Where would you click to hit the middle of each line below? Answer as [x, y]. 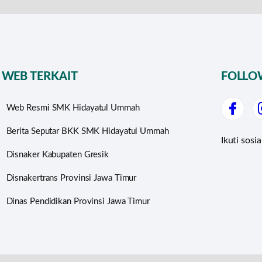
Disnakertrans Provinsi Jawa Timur [71, 178]
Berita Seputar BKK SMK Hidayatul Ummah [87, 131]
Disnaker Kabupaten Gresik [58, 154]
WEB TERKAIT [39, 76]
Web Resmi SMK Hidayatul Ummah [73, 108]
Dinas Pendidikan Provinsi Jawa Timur [78, 201]
